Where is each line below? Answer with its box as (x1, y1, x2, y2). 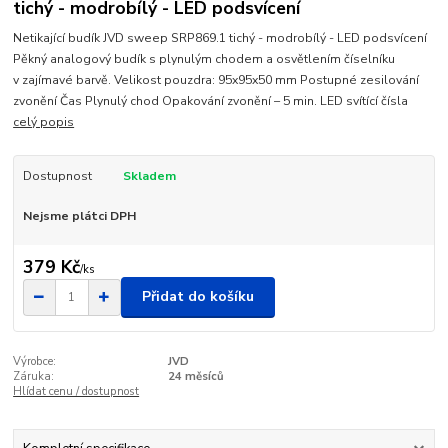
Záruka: (13, 368, 55, 384)
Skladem (122, 168, 176, 185)
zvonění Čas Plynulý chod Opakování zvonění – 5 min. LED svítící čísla (13, 93, 409, 110)
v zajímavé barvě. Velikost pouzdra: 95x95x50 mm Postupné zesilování (13, 72, 420, 89)
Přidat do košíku (142, 287, 254, 307)
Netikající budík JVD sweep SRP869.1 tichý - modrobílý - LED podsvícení (13, 30, 428, 47)
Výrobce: (13, 353, 57, 369)
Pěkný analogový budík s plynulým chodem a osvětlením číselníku (13, 51, 396, 68)
